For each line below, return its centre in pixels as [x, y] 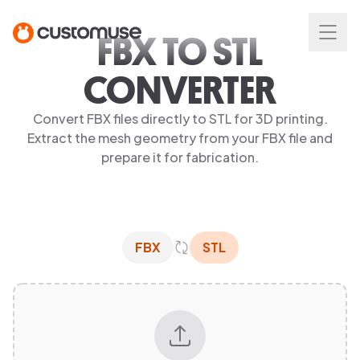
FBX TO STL [180, 51]
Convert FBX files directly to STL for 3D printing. [180, 119]
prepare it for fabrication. [180, 157]
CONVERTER [180, 90]
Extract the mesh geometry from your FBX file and [180, 138]
